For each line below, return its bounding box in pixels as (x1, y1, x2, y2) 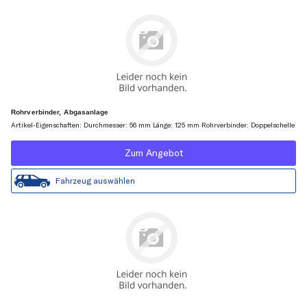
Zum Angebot (124, 147, 183, 160)
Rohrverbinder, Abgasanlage (11, 108, 109, 116)
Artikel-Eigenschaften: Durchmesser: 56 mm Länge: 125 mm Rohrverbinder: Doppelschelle (11, 121, 295, 130)
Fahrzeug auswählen (56, 175, 135, 186)
